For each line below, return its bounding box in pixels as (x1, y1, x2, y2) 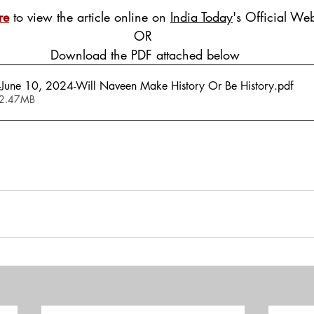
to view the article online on (9, 8, 170, 25)
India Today (170, 8, 233, 25)
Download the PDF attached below (46, 46, 240, 63)
